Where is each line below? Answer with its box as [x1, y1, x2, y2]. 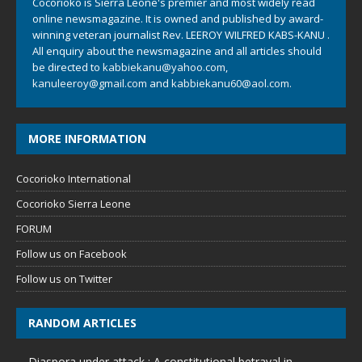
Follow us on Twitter [16, 271, 112, 286]
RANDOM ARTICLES [28, 315, 137, 330]
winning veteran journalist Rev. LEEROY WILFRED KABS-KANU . [32, 27, 330, 42]
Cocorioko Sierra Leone [16, 196, 131, 211]
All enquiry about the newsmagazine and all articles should [32, 44, 322, 58]
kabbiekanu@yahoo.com [103, 60, 225, 74]
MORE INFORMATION [28, 131, 146, 146]
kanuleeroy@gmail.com [32, 76, 147, 90]
